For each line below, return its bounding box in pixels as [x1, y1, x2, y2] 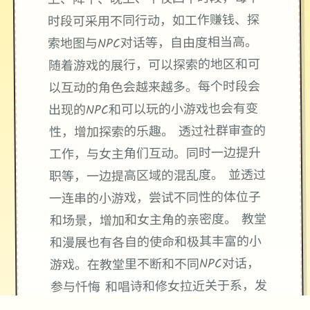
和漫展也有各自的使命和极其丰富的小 [49, 232, 262, 255]
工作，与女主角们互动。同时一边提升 [48, 143, 261, 166]
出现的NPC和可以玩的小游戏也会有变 [48, 99, 259, 122]
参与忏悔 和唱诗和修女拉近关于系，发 [50, 276, 267, 299]
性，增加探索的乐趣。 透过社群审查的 [48, 121, 266, 144]
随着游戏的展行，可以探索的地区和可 [48, 55, 260, 77]
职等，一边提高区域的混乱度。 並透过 [48, 165, 266, 188]
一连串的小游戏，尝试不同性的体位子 [49, 188, 262, 210]
